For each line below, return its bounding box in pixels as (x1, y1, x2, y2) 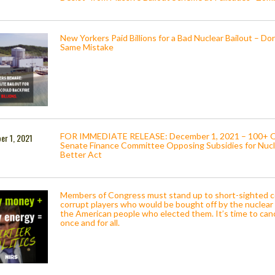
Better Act (60, 149, 104, 160)
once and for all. (60, 217, 120, 228)
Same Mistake (60, 42, 116, 53)
